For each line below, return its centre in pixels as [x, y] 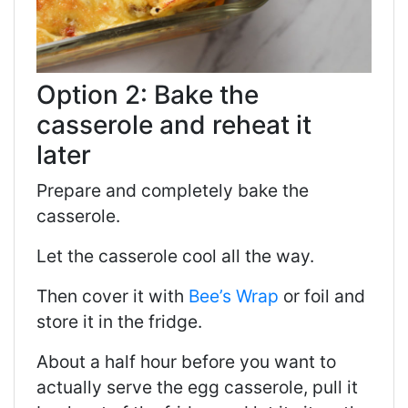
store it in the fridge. [119, 321]
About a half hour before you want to [186, 361]
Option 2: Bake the [148, 94]
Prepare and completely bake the [173, 190]
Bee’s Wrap [234, 296]
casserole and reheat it [174, 124]
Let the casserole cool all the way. [175, 255]
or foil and [322, 296]
